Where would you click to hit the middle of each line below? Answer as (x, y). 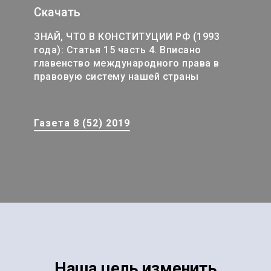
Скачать (57, 13)
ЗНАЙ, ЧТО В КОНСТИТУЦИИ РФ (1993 (127, 37)
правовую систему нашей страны (116, 77)
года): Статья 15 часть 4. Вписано (118, 50)
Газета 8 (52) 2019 (82, 123)
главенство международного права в (127, 64)
